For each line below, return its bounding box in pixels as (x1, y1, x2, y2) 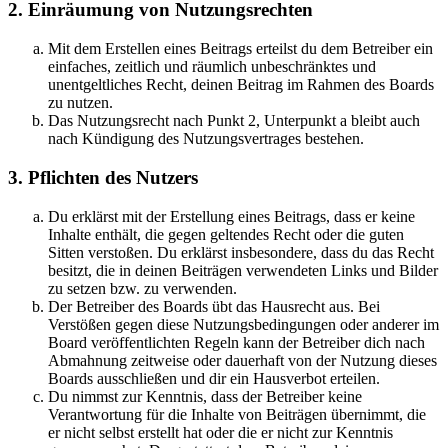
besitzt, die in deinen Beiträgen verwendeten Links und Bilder (48, 261, 438, 279)
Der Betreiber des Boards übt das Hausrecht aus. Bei (48, 297, 380, 315)
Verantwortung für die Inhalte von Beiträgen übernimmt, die (48, 405, 426, 423)
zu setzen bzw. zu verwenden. (48, 279, 237, 297)
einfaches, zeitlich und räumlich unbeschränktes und (48, 58, 376, 76)
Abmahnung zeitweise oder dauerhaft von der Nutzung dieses (48, 351, 437, 369)
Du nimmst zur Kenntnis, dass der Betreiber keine (48, 387, 362, 405)
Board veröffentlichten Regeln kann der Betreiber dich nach (48, 333, 425, 351)
